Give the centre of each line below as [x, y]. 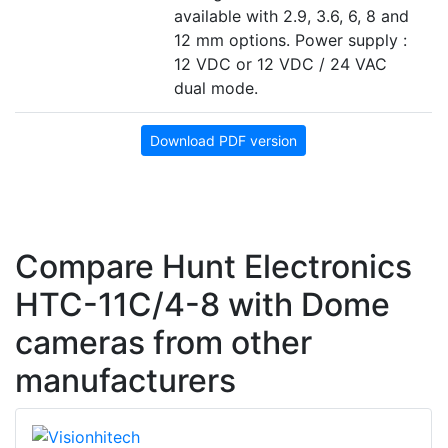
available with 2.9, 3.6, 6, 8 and [291, 15]
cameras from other [163, 342]
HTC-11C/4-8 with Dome [202, 304]
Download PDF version [223, 140]
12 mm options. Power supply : [290, 39]
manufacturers [125, 380]
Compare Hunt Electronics [213, 266]
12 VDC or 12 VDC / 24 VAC [280, 63]
